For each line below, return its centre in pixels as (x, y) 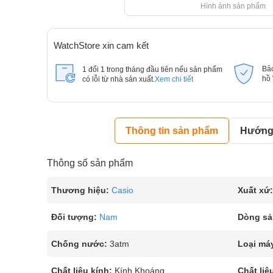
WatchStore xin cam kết (101, 45)
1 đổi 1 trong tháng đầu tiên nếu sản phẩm (152, 69)
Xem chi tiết (174, 79)
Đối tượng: (74, 217)
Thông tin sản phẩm (172, 131)
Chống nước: (79, 244)
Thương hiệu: (80, 190)
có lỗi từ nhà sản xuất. (119, 79)
